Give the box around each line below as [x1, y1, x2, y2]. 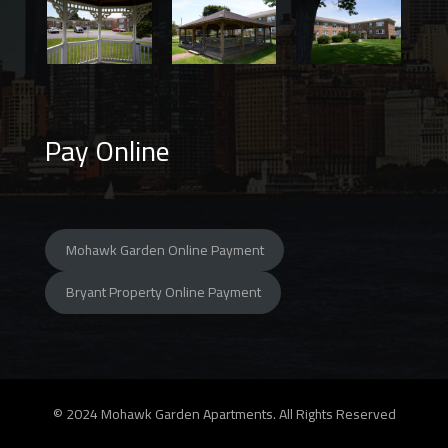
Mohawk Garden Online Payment [65, 236, 264, 263]
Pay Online [45, 124, 170, 177]
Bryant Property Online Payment [65, 279, 261, 306]
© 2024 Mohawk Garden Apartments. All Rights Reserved [52, 400, 396, 427]
